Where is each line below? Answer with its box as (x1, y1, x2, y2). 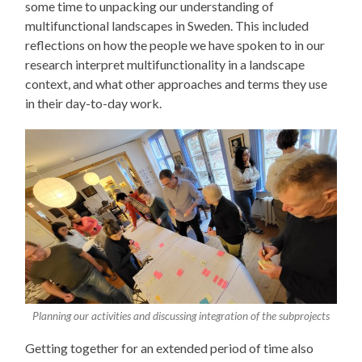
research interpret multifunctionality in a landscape (25, 56, 305, 72)
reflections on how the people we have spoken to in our (25, 36, 326, 53)
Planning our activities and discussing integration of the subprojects (32, 309, 330, 323)
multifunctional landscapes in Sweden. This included (25, 17, 309, 33)
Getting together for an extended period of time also (25, 340, 314, 356)
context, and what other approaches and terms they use (25, 75, 328, 91)
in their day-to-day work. (25, 95, 162, 111)
